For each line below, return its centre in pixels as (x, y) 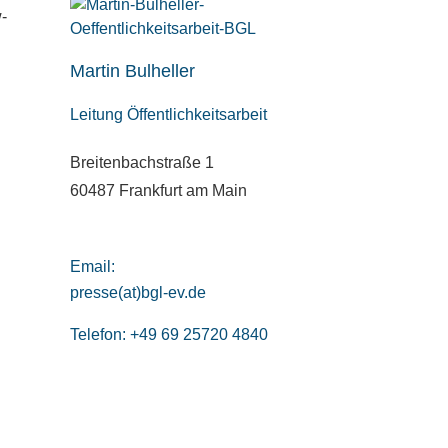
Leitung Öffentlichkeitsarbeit (168, 114)
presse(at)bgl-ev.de (137, 293)
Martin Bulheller (132, 71)
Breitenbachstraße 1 (141, 162)
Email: (92, 267)
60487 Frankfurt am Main (158, 190)
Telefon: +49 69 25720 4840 (168, 335)
